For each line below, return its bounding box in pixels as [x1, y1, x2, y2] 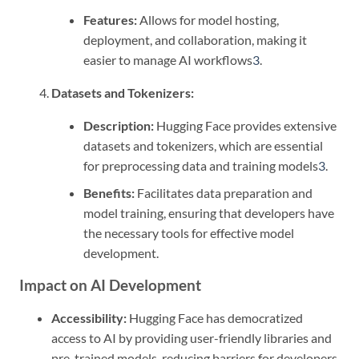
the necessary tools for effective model [83, 225, 294, 241]
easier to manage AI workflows [83, 51, 252, 67]
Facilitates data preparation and [135, 185, 313, 201]
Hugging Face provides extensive [154, 117, 337, 133]
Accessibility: [51, 310, 127, 326]
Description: [83, 117, 154, 133]
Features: [83, 11, 137, 27]
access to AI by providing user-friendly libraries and [51, 330, 332, 346]
